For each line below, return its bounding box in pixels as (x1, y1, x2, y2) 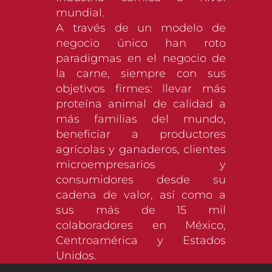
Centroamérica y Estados (56, 234, 226, 248)
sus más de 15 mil (56, 203, 226, 217)
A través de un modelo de (56, 21, 226, 35)
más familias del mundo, (56, 112, 226, 126)
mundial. (56, 6, 104, 20)
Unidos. (56, 249, 97, 263)
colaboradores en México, (56, 219, 226, 233)
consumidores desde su (56, 173, 226, 187)
